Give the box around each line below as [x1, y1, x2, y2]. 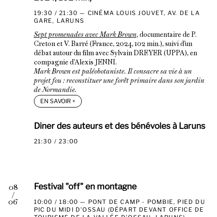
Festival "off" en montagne [33, 181, 137, 191]
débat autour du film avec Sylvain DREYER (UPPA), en [33, 50, 197, 57]
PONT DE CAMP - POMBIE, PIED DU [88, 198, 205, 205]
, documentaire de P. [136, 32, 197, 39]
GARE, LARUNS [33, 17, 84, 25]
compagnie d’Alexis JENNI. [33, 60, 117, 66]
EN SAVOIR [40, 97, 72, 105]
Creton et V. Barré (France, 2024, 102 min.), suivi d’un [33, 41, 192, 48]
